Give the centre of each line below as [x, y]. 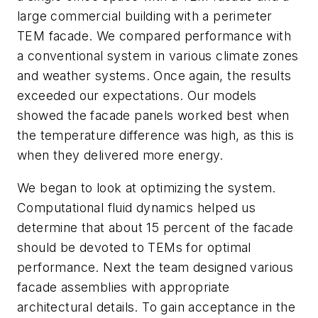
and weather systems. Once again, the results [154, 76]
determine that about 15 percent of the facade [155, 227]
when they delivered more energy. [120, 155]
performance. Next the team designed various [155, 267]
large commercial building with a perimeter [145, 16]
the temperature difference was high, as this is [156, 136]
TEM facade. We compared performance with [154, 36]
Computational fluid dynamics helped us [137, 207]
